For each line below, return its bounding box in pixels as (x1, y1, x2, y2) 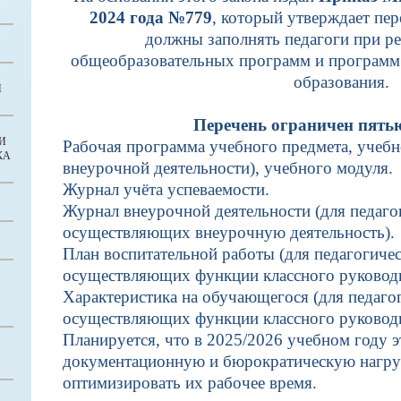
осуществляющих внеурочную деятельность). (63, 223, 399, 242)
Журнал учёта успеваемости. (63, 180, 274, 199)
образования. (294, 73, 394, 91)
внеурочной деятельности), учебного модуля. (63, 158, 397, 177)
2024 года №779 (89, 8, 212, 27)
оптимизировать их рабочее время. (63, 373, 321, 392)
